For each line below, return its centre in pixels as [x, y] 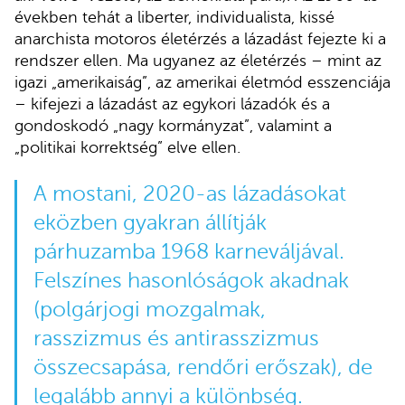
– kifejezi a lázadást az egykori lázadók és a [172, 104]
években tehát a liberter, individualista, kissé [174, 17]
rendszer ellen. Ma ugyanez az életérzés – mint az [198, 60]
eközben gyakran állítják [150, 222]
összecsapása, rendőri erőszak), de [202, 367]
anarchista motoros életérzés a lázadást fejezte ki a [200, 38]
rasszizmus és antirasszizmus [176, 338]
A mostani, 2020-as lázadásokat [189, 193]
